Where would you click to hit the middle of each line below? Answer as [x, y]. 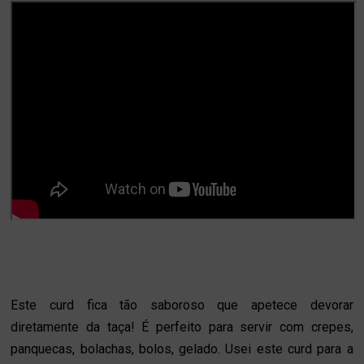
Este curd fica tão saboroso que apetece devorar [182, 305]
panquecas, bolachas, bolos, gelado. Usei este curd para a [182, 349]
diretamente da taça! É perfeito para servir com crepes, [182, 327]
